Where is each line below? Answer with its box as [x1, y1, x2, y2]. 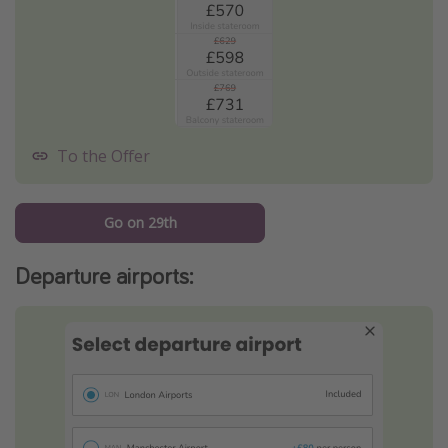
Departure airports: [15, 259, 193, 291]
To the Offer [57, 144, 150, 167]
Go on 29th [103, 212, 177, 232]
